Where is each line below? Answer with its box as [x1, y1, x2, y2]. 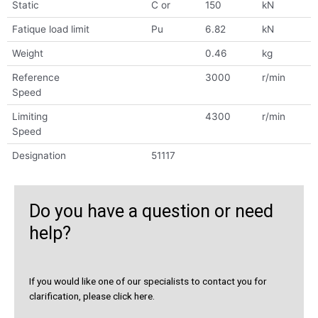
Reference [11, 71, 60, 83]
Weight [11, 47, 43, 59]
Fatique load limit [11, 23, 89, 35]
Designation [11, 149, 66, 161]
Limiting [11, 110, 48, 122]
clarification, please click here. [29, 290, 155, 302]
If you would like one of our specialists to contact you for [29, 275, 267, 287]
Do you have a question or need [29, 200, 273, 221]
